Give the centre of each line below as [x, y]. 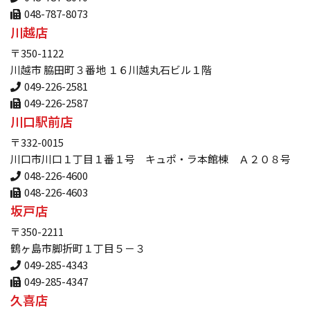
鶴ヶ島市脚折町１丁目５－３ [78, 248]
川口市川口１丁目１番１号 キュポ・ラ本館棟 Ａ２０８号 [151, 159]
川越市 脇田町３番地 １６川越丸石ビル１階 [111, 70]
